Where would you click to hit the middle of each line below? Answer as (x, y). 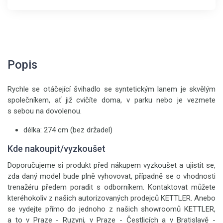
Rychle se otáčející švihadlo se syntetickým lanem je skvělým (111, 89)
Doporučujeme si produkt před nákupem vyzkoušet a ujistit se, (111, 165)
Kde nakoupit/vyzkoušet (56, 149)
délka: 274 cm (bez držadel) (68, 130)
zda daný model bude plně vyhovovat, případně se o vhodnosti (111, 176)
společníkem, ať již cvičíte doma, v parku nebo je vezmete (111, 100)
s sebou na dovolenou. (45, 111)
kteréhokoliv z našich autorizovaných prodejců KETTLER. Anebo (111, 198)
